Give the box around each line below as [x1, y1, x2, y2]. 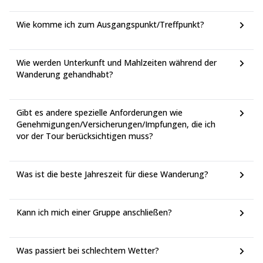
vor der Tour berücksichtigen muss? [16, 130, 153, 141]
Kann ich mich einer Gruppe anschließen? [16, 207, 172, 218]
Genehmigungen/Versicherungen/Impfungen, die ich [16, 119, 215, 130]
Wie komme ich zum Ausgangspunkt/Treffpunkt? [16, 19, 204, 30]
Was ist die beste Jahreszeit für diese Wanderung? [16, 168, 208, 180]
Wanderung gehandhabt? [16, 69, 113, 80]
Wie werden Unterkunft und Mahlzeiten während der [16, 57, 217, 68]
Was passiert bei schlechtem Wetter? [16, 245, 159, 256]
